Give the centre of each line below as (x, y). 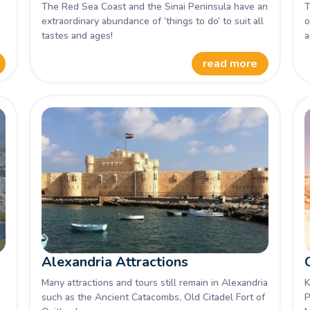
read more (230, 64)
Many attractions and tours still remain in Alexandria (154, 283)
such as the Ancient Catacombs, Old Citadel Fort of (153, 297)
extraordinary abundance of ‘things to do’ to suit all (152, 21)
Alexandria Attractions (115, 262)
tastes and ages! (77, 35)
